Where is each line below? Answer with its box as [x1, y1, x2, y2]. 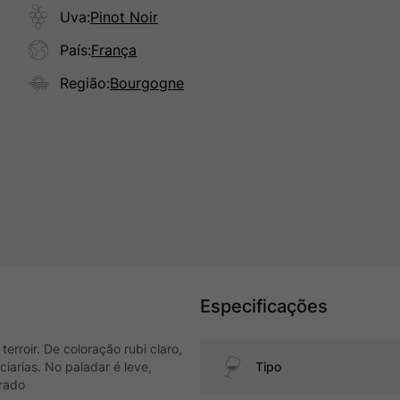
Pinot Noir [90, 8, 159, 26]
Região [60, 74, 107, 92]
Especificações [200, 296, 328, 317]
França [91, 41, 137, 59]
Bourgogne [110, 74, 185, 92]
